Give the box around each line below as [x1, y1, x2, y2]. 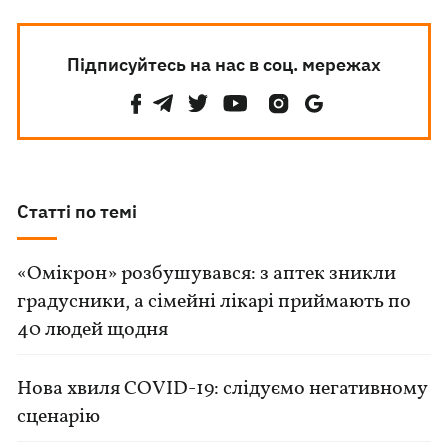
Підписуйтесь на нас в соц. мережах [66, 53, 381, 76]
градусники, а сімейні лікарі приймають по [17, 288, 412, 316]
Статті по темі [17, 200, 138, 223]
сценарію [17, 403, 101, 431]
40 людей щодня [17, 316, 169, 344]
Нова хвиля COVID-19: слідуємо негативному [17, 375, 428, 403]
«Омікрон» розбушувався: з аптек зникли [17, 260, 397, 288]
